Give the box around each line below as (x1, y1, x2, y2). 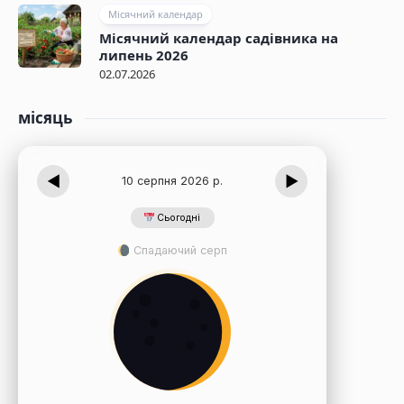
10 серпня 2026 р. (122, 174, 223, 188)
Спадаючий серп (130, 243, 228, 258)
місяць (18, 107, 72, 129)
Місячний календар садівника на (99, 29, 338, 48)
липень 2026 (99, 46, 188, 65)
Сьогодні (154, 212, 201, 225)
